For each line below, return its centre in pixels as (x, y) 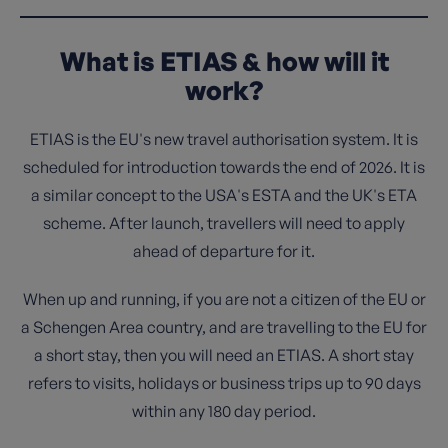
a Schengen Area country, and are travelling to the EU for (224, 327)
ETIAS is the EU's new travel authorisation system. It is (224, 139)
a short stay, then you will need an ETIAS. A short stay (224, 355)
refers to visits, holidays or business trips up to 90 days (224, 383)
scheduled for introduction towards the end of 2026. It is (224, 167)
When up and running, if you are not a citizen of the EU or (224, 299)
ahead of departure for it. (224, 251)
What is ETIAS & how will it (224, 61)
